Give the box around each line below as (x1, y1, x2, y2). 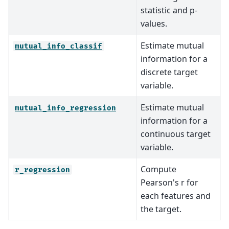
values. (141, 17, 167, 29)
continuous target (141, 128, 211, 140)
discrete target (141, 66, 198, 78)
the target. (141, 203, 181, 215)
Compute (141, 163, 176, 175)
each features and (141, 190, 211, 201)
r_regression (15, 165, 70, 174)
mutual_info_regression (15, 103, 116, 112)
